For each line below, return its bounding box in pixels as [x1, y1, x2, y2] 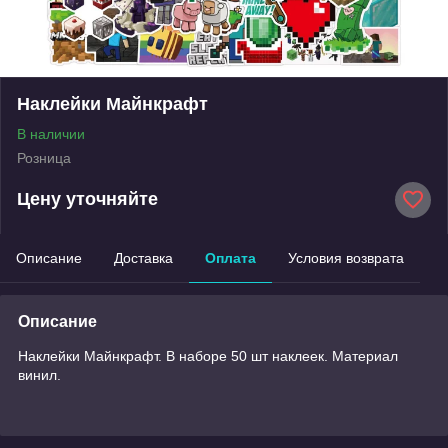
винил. [18, 366, 61, 383]
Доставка [114, 249, 173, 266]
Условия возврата [288, 249, 404, 266]
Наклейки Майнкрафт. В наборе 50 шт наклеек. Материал [18, 347, 398, 364]
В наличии [17, 125, 85, 142]
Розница [17, 149, 71, 166]
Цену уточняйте [17, 189, 158, 210]
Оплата [205, 249, 256, 266]
